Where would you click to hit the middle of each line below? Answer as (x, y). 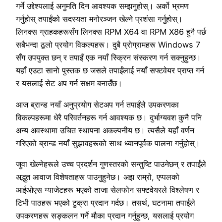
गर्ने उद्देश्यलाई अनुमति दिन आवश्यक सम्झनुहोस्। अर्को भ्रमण (102, 6)
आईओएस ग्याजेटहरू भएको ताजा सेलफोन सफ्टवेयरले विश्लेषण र (108, 190)
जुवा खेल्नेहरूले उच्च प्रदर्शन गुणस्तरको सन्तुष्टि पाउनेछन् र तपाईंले (111, 164)
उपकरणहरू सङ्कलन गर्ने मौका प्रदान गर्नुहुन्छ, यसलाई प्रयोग (105, 215)
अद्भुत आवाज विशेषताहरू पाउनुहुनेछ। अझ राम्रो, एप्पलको (98, 177)
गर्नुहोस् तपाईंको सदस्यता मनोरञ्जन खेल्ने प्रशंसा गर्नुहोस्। (99, 19)
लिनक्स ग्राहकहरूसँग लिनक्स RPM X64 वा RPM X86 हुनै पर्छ (111, 32)
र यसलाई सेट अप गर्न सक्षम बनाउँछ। (69, 83)
